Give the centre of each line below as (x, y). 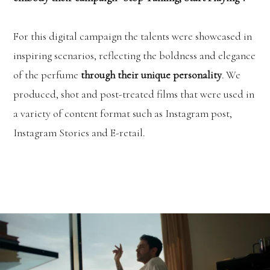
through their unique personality (152, 74)
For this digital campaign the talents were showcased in (133, 36)
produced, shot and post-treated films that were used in (134, 94)
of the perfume (47, 74)
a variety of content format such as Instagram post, (123, 113)
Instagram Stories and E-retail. (80, 132)
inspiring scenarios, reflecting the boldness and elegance (135, 55)
